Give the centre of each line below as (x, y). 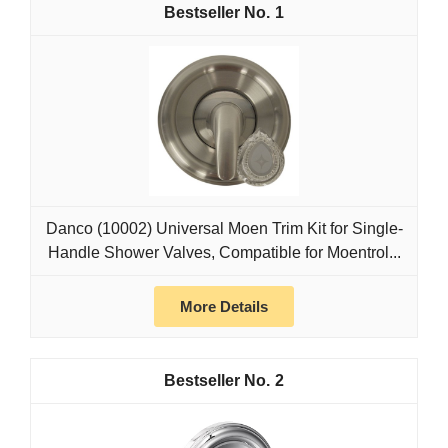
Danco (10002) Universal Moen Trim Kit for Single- (224, 229)
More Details (224, 307)
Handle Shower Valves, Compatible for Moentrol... (224, 253)
